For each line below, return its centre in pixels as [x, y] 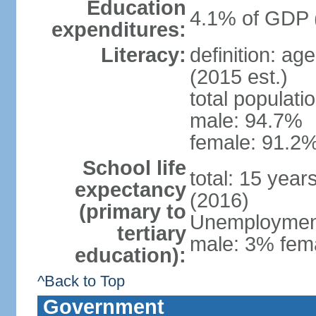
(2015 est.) [238, 77]
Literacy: [143, 55]
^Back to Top [81, 281]
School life [134, 168]
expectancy [130, 190]
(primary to [132, 212]
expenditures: [119, 30]
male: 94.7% [246, 121]
